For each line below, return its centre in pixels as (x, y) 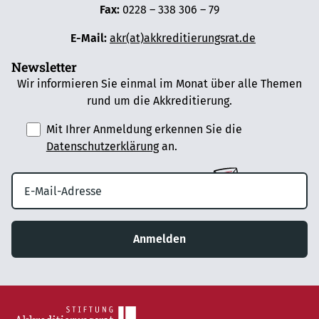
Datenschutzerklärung (102, 147)
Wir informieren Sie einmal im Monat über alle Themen (159, 84)
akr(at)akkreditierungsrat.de (183, 38)
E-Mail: (85, 38)
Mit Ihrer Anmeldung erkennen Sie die (144, 130)
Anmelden (159, 239)
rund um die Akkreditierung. (159, 101)
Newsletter (44, 67)
